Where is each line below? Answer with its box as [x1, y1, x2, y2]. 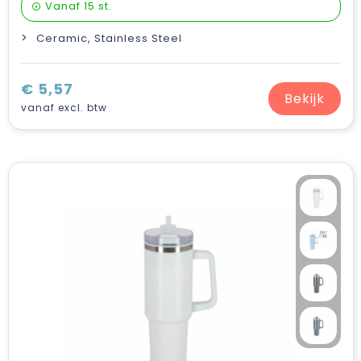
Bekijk [284, 89, 325, 108]
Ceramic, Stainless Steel [35, 31, 182, 46]
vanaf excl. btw [20, 101, 107, 114]
